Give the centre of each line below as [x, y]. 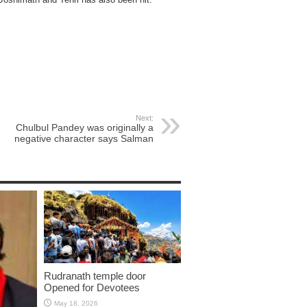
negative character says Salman [84, 138]
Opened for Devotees [92, 288]
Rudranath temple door [95, 276]
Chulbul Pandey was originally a [85, 127]
